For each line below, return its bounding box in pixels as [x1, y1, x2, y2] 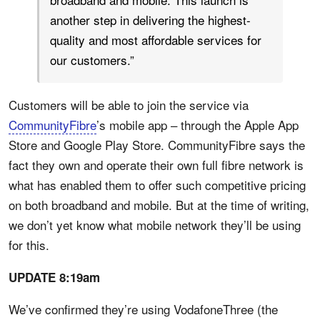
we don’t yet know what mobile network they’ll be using [9, 216, 301, 234]
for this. [9, 236, 49, 254]
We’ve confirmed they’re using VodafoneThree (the [9, 300, 278, 318]
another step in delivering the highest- [50, 11, 251, 29]
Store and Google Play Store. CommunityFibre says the [9, 136, 305, 154]
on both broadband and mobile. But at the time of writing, [9, 196, 309, 214]
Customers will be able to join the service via [9, 96, 249, 114]
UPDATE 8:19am [9, 269, 100, 286]
